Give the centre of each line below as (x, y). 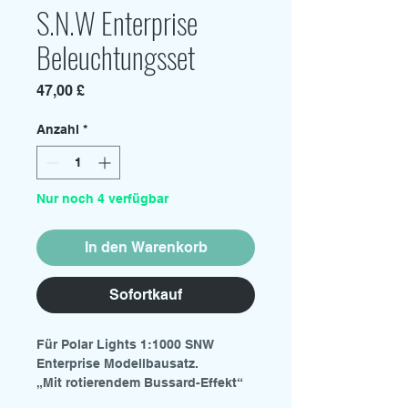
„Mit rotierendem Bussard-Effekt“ (140, 382)
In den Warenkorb (146, 247)
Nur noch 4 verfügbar (102, 199)
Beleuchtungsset (116, 57)
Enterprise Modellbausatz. (117, 363)
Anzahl (58, 129)
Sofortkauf (146, 295)
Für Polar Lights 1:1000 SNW (125, 344)
